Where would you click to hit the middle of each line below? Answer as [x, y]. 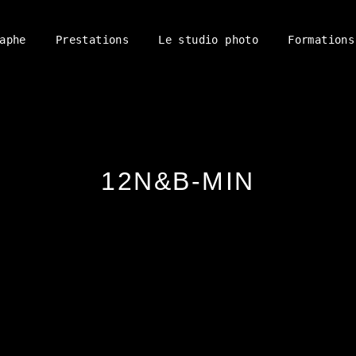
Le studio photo [209, 40]
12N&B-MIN [178, 181]
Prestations [92, 40]
